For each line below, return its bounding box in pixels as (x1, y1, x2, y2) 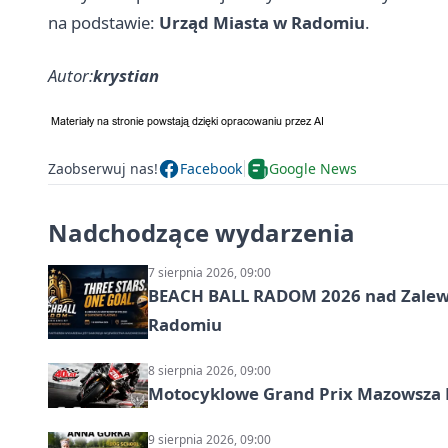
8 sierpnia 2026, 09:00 (148, 361, 271, 379)
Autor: (48, 63, 93, 87)
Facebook (180, 159, 242, 179)
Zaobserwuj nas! (48, 159, 158, 179)
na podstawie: (48, 10, 159, 34)
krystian (93, 63, 159, 87)
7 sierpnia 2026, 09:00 (148, 263, 271, 281)
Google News (269, 159, 357, 179)
